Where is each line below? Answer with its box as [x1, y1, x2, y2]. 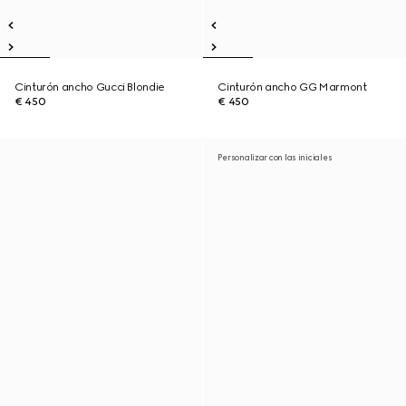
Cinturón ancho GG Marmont [217, 81, 367, 93]
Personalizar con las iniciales [217, 152, 333, 162]
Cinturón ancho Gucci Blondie [14, 81, 165, 93]
